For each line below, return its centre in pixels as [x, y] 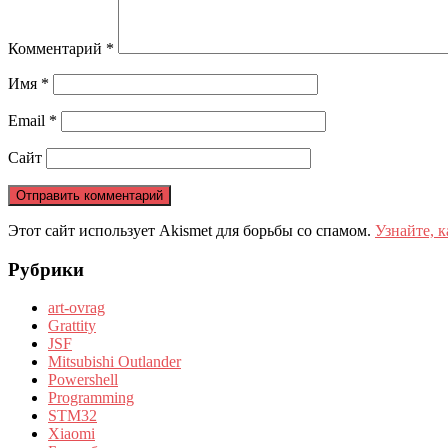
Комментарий [57, 48]
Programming [91, 398]
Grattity [72, 326]
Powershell [83, 380]
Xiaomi [71, 434]
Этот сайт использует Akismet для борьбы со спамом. [191, 230]
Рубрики [46, 269]
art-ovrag [76, 308]
